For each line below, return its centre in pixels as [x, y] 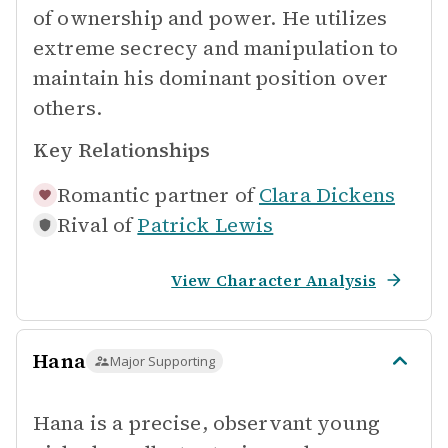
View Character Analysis [273, 280]
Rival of [95, 225]
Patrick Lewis [205, 225]
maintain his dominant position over [211, 78]
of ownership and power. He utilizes [210, 18]
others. [68, 108]
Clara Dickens [327, 195]
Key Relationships [121, 150]
